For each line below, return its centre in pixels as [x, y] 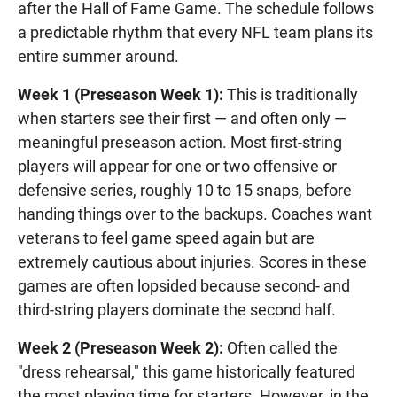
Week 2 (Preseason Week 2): [121, 348]
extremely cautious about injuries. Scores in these [192, 262]
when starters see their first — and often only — [182, 119]
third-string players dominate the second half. [177, 310]
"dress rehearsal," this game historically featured [187, 372]
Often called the [280, 348]
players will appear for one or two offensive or [177, 167]
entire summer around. [98, 57]
